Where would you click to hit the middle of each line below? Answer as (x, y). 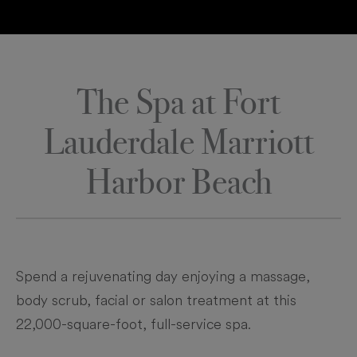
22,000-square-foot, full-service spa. (133, 324)
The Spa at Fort (178, 102)
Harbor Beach (178, 182)
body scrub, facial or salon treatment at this (156, 300)
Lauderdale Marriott (178, 142)
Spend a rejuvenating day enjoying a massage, (163, 276)
